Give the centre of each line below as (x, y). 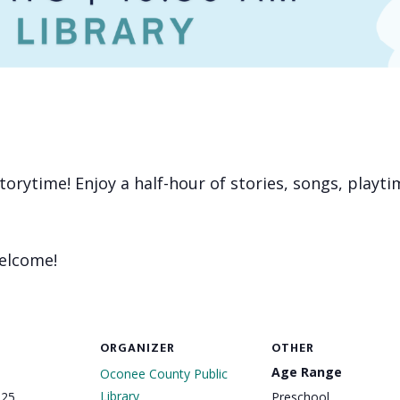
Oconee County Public (164, 374)
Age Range (307, 372)
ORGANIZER (137, 348)
